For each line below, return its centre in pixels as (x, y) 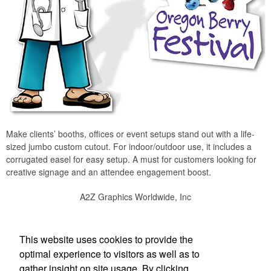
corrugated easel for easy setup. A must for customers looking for (131, 159)
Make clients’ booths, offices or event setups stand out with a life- (130, 133)
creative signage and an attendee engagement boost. (109, 171)
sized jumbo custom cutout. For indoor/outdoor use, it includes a (129, 146)
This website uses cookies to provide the (106, 239)
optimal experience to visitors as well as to (109, 253)
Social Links (135, 224)
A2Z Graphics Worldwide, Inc (135, 196)
